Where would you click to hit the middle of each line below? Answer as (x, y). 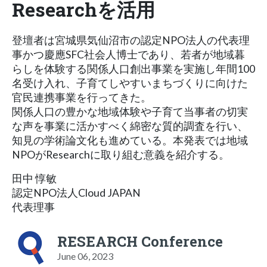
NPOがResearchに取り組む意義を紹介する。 (121, 154)
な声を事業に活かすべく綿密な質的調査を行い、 (130, 126)
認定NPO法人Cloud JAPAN (76, 193)
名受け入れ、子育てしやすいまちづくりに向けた (130, 83)
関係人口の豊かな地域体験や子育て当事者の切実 (130, 111)
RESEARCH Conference (140, 241)
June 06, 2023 (85, 256)
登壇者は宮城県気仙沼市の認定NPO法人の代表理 (131, 40)
